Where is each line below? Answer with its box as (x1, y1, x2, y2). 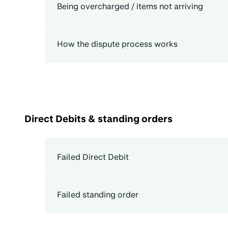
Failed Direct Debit (57, 152, 129, 162)
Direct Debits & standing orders (24, 113, 173, 125)
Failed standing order (57, 189, 138, 199)
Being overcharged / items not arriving (57, 2, 203, 12)
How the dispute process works (57, 39, 178, 49)
